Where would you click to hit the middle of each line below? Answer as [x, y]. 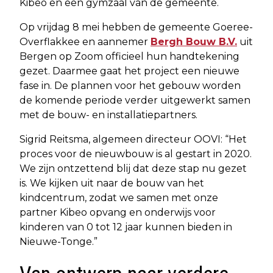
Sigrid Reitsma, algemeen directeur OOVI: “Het [133, 140]
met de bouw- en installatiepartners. [108, 115]
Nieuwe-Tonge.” [58, 242]
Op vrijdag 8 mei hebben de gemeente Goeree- [136, 27]
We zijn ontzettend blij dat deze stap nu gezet [133, 169]
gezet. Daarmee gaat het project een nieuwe [129, 71]
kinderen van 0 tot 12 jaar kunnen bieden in [126, 227]
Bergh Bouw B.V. [194, 42]
